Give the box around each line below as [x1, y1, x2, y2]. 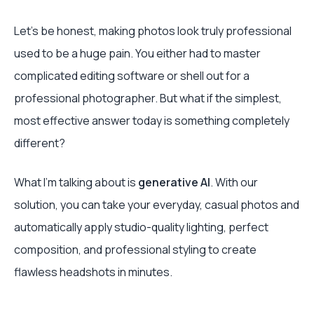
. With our [210, 175, 258, 190]
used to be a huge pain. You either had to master [14, 46, 261, 61]
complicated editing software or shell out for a [14, 68, 250, 83]
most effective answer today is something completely [14, 113, 289, 128]
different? [14, 135, 65, 151]
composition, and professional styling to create [14, 242, 257, 257]
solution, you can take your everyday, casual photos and [14, 197, 299, 212]
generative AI [138, 175, 210, 190]
